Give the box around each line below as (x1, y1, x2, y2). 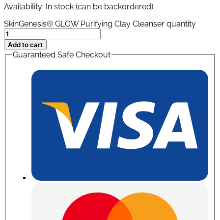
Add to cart (8, 40, 43, 49)
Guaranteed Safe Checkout (13, 50, 110, 59)
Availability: (4, 1, 44, 11)
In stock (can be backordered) (46, 1, 153, 11)
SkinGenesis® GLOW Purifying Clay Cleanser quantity (4, 19, 196, 28)
